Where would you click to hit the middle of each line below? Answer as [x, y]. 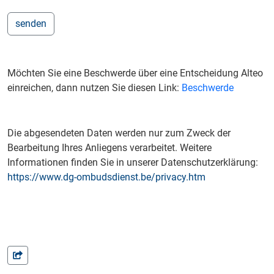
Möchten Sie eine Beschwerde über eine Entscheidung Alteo [135, 73]
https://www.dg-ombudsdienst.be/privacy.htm [106, 177]
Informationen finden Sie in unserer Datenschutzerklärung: [133, 163]
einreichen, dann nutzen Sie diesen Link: [94, 88]
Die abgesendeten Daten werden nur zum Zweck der [119, 133]
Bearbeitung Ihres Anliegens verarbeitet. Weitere [109, 148]
